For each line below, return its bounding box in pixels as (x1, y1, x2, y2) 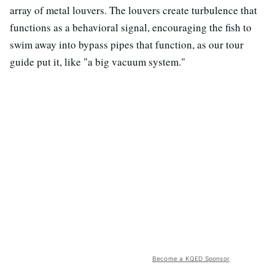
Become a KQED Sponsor (152, 254, 230, 262)
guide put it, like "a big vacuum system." (10, 54, 185, 69)
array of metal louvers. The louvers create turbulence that (10, 2, 257, 17)
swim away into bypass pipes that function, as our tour (10, 37, 244, 52)
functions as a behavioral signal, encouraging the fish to (10, 20, 252, 34)
